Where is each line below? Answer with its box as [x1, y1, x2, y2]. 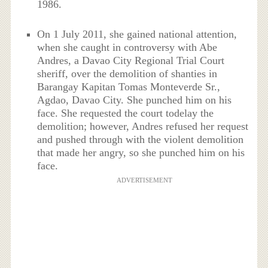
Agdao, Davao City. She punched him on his [37, 94, 232, 106]
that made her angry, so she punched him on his [37, 147, 245, 159]
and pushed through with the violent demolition [37, 133, 244, 146]
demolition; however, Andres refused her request [37, 120, 249, 133]
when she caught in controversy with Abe [37, 41, 218, 54]
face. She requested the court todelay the [37, 107, 214, 120]
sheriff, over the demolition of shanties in [37, 68, 218, 80]
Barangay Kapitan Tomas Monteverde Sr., [37, 81, 221, 93]
